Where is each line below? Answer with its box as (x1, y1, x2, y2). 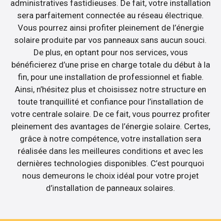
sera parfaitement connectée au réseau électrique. (17, 10, 204, 20)
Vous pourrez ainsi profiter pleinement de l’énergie (17, 22, 204, 33)
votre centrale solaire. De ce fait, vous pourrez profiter (11, 109, 210, 119)
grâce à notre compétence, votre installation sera (20, 133, 201, 144)
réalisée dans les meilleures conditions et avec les (18, 146, 203, 156)
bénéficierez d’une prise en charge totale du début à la (11, 59, 210, 70)
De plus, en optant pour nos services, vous (33, 47, 188, 57)
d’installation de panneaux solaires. (46, 183, 175, 193)
